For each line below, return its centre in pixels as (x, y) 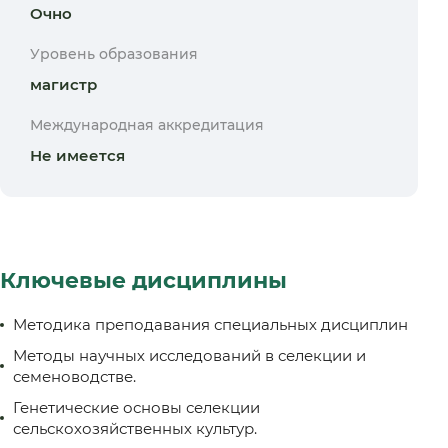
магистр (63, 84)
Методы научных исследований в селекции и (189, 355)
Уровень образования (114, 54)
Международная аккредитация (147, 125)
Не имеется (77, 155)
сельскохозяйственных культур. (135, 428)
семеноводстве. (74, 376)
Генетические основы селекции (136, 407)
